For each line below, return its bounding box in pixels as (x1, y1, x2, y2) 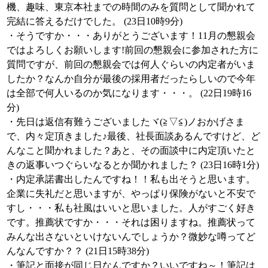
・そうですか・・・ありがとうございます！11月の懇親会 (7, 31, 255, 41)
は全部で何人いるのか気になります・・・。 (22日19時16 (7, 88, 251, 98)
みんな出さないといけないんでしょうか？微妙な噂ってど (7, 232, 255, 242)
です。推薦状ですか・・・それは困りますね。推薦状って (7, 217, 255, 227)
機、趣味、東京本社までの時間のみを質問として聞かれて (7, 2, 255, 12)
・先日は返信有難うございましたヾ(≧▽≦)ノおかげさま (7, 117, 245, 127)
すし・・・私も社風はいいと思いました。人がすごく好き (7, 203, 255, 213)
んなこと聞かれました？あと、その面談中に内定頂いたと (7, 145, 255, 156)
